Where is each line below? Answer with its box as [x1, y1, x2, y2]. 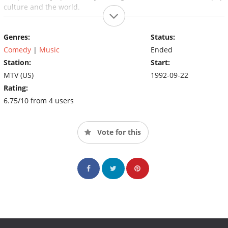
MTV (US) [4, 70, 34, 80]
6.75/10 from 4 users [4, 95, 74, 105]
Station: [4, 57, 31, 67]
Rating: [4, 82, 28, 93]
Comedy [4, 44, 31, 54]
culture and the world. [4, 2, 80, 12]
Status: [150, 32, 175, 42]
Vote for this [95, 127, 141, 137]
